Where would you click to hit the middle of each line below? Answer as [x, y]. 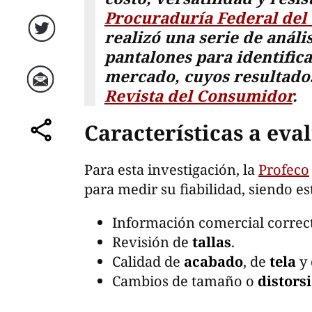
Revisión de [152, 242]
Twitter [43, 42]
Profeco [284, 169]
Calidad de [148, 261]
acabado [213, 261]
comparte [43, 143]
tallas [212, 242]
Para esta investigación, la [171, 169]
